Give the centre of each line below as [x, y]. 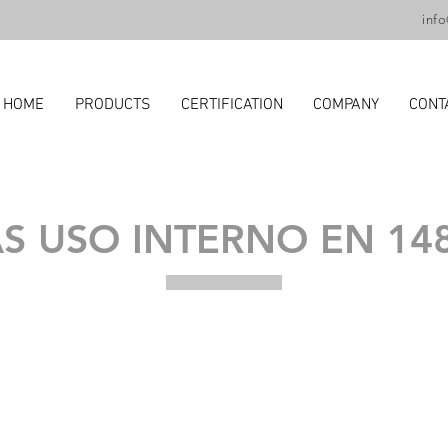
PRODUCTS [112, 105]
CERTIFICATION [232, 105]
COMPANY [346, 105]
